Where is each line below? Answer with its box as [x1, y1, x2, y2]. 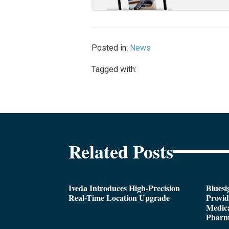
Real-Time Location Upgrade [68, 191, 170, 203]
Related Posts [68, 138, 174, 165]
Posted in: [91, 43, 130, 53]
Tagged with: [91, 64, 136, 75]
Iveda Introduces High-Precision [68, 181, 180, 194]
